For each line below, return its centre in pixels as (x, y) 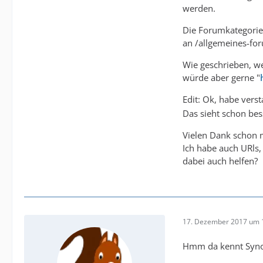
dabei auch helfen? (220, 161)
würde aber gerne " (221, 77)
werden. (199, 8)
